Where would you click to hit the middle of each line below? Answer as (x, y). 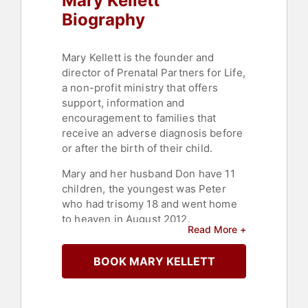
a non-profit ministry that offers (140, 88)
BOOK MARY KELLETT (154, 262)
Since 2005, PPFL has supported (143, 245)
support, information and (123, 103)
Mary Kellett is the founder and (138, 58)
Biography (103, 20)
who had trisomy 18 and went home (150, 204)
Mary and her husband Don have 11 (148, 174)
